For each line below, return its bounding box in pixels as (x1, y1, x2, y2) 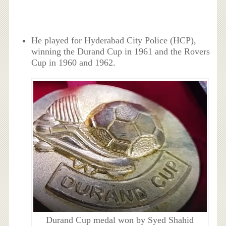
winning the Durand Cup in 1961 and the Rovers (31, 46, 210, 56)
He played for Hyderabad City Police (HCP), (31, 35, 197, 45)
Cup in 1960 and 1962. (31, 57, 116, 68)
